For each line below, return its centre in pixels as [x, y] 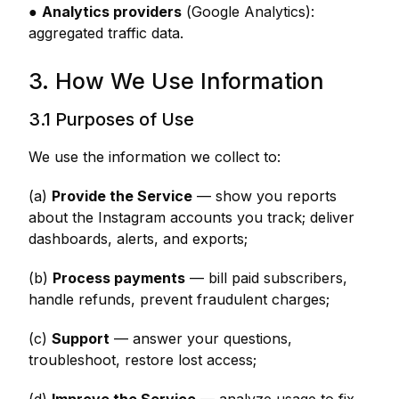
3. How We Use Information [176, 81]
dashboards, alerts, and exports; [138, 239]
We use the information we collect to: [155, 157]
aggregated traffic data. [106, 33]
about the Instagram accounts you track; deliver [191, 217]
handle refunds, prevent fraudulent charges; [179, 299]
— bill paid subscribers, [266, 278]
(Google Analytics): [248, 12]
